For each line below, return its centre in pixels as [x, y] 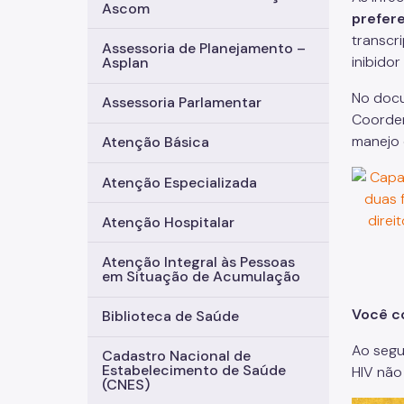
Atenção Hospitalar [168, 222]
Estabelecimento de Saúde [194, 371]
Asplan [125, 63]
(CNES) [126, 385]
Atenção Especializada [179, 182]
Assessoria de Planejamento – [204, 49]
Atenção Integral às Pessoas [198, 262]
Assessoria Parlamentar [182, 103]
